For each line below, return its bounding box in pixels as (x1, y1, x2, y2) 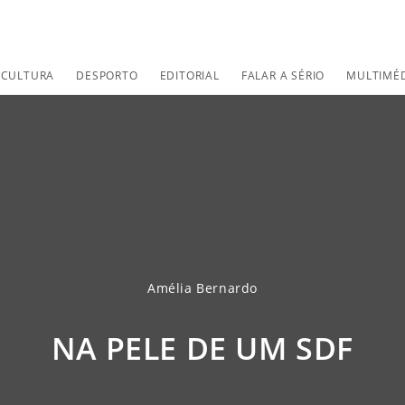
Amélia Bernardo (147, 279, 258, 297)
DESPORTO (76, 68, 138, 83)
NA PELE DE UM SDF (51, 327, 354, 369)
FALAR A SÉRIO (240, 68, 325, 83)
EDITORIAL (159, 68, 220, 83)
